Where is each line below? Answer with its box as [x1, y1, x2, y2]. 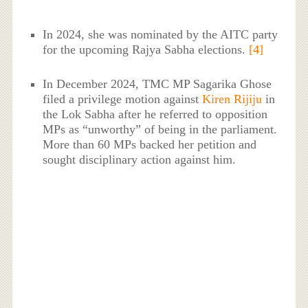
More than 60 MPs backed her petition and [43, 137, 257, 151]
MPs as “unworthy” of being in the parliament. [43, 122, 278, 136]
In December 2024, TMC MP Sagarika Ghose [43, 76, 272, 91]
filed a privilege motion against [43, 91, 203, 106]
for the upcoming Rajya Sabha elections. [43, 42, 250, 56]
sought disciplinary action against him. [43, 152, 236, 166]
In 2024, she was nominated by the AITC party [43, 27, 278, 41]
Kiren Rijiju [202, 91, 263, 106]
